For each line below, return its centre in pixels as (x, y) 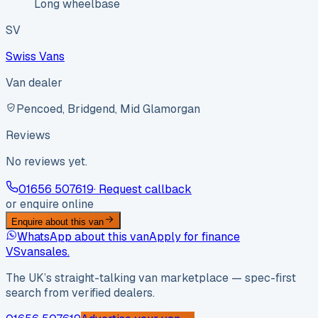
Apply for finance (194, 237)
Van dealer (34, 83)
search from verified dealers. (80, 293)
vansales (44, 252)
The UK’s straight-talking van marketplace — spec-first (151, 278)
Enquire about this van (57, 222)
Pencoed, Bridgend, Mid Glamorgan (108, 109)
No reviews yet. (46, 162)
